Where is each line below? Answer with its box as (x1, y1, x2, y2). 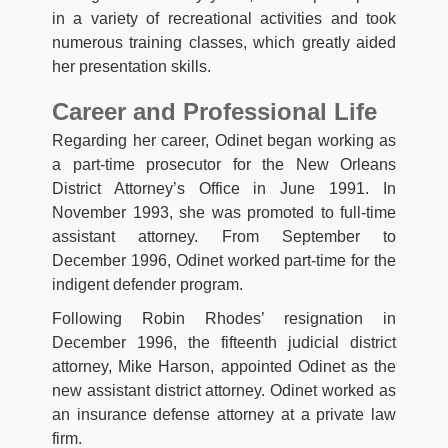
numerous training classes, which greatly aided (52, 34, 396, 52)
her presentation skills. (52, 58, 211, 76)
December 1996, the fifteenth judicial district (52, 334, 396, 352)
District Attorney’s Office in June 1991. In (52, 180, 396, 198)
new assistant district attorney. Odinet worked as (52, 382, 396, 400)
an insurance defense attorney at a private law (52, 406, 396, 424)
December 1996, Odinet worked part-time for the (52, 252, 396, 270)
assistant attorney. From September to (52, 228, 396, 246)
